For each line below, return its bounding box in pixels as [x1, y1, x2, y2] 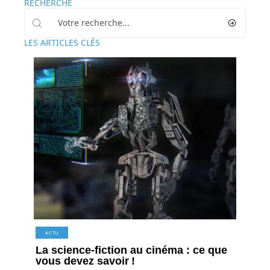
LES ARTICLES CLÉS [24, 37, 100, 48]
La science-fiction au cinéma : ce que [36, 243, 228, 256]
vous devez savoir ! [36, 254, 136, 267]
